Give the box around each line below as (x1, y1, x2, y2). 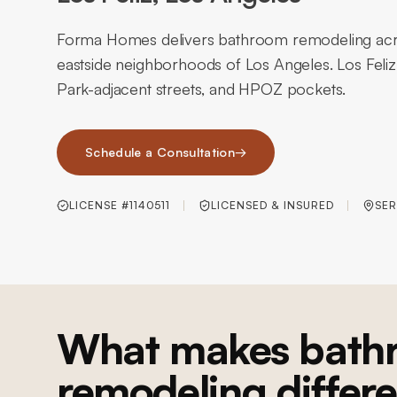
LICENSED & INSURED (211, 198, 334, 212)
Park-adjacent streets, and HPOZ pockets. (57, 79, 346, 98)
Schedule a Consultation (85, 144, 236, 160)
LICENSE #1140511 (69, 198, 171, 212)
